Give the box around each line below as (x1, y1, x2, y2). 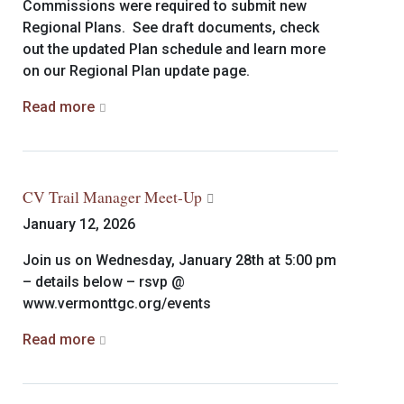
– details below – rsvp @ (23, 273, 185, 290)
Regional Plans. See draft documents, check (23, 19, 319, 36)
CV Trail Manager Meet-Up (23, 186, 202, 207)
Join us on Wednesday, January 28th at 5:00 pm (23, 252, 336, 269)
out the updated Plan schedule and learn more (23, 41, 326, 58)
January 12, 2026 (23, 216, 135, 233)
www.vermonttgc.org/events (23, 295, 211, 312)
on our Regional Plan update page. (23, 62, 250, 79)
